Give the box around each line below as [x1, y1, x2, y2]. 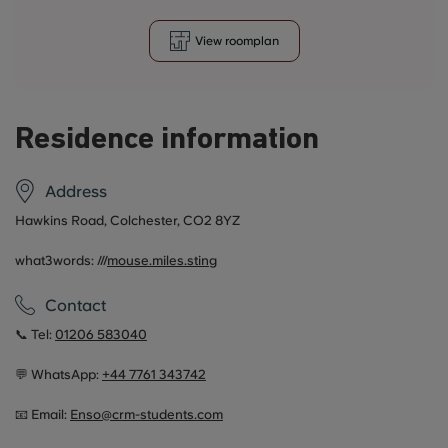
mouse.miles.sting [107, 253, 217, 268]
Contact [45, 295, 106, 315]
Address [45, 181, 107, 201]
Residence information [15, 125, 319, 156]
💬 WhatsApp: [15, 367, 102, 382]
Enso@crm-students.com [70, 407, 223, 422]
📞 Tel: [15, 327, 55, 342]
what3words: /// [15, 253, 107, 268]
